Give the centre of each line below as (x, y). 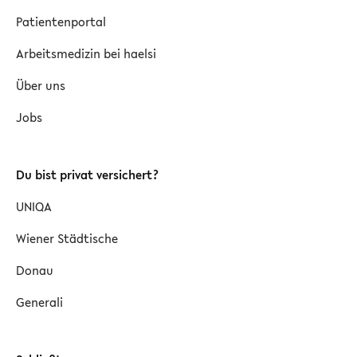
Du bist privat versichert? (87, 174)
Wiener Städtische (67, 238)
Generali (39, 302)
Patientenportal (61, 21)
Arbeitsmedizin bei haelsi (86, 53)
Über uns (41, 85)
